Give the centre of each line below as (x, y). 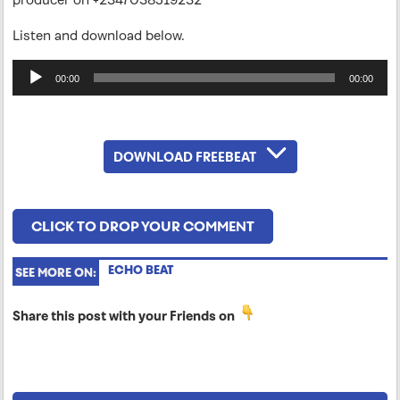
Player (31, 92)
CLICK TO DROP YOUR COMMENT (143, 226)
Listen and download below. (99, 35)
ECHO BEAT (141, 270)
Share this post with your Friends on (124, 315)
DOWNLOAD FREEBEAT (184, 156)
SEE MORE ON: (56, 272)
